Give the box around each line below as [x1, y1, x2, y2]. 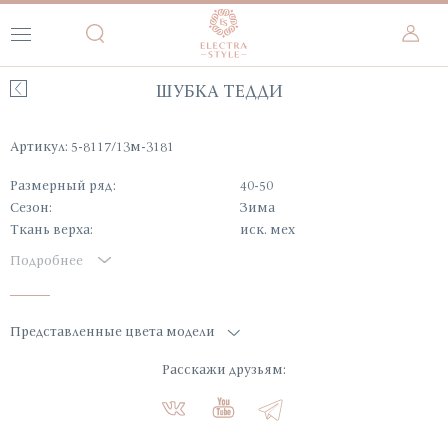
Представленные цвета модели [10, 322, 215, 340]
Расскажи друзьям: [162, 360, 286, 378]
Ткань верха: [10, 220, 93, 238]
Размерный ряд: [10, 176, 116, 194]
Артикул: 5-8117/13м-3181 [10, 137, 174, 155]
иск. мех [240, 220, 295, 238]
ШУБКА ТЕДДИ [155, 79, 283, 102]
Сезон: [10, 198, 52, 216]
